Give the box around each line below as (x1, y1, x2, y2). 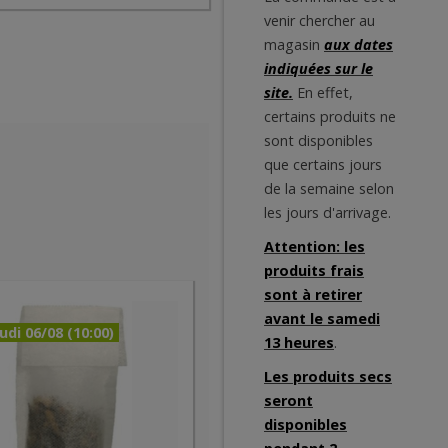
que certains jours (264, 155, 382, 174)
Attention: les (264, 237, 365, 256)
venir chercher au (264, 11, 375, 30)
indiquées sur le (264, 59, 373, 78)
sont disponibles (264, 131, 373, 150)
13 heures (264, 333, 334, 352)
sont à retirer (264, 285, 362, 304)
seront (264, 391, 313, 410)
